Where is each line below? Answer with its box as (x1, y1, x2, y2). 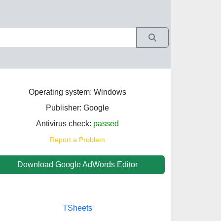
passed (93, 119, 119, 128)
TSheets (62, 204, 92, 212)
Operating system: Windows (28, 88, 126, 96)
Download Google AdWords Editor (17, 160, 138, 169)
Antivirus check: (36, 119, 93, 128)
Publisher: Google (45, 104, 109, 112)
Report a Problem (49, 136, 105, 144)
